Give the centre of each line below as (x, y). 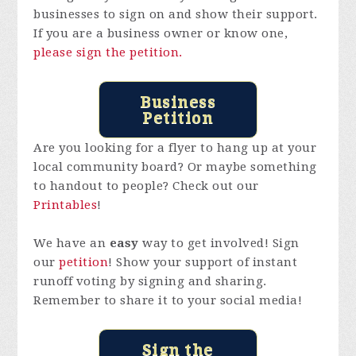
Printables (66, 205)
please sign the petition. (108, 52)
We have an (72, 243)
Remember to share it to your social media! (168, 300)
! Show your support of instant (203, 262)
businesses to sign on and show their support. (176, 14)
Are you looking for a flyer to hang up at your (175, 147)
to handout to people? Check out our (146, 186)
